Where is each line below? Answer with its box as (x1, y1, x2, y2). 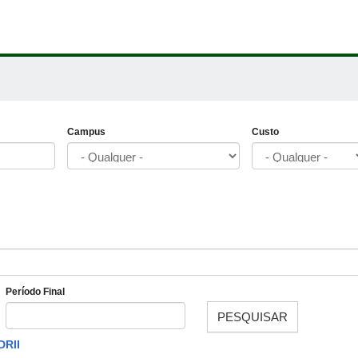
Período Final (5, 285, 65, 297)
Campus (67, 126, 105, 138)
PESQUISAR (217, 309, 288, 324)
